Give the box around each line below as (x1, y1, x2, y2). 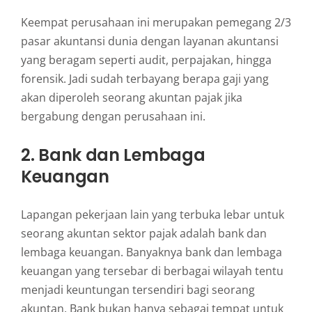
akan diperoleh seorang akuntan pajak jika (20, 89, 242, 105)
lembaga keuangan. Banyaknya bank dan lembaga (20, 244, 282, 260)
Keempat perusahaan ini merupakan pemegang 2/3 (20, 14, 291, 30)
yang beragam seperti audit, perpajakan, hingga (20, 52, 272, 68)
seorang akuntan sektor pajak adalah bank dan (20, 225, 267, 241)
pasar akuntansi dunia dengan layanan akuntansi (20, 33, 279, 49)
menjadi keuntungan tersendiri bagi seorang (20, 281, 255, 297)
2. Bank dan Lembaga (20, 143, 205, 166)
